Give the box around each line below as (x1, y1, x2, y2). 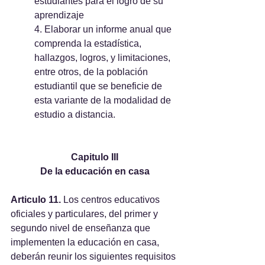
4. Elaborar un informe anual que (34, 24, 174, 34)
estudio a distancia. (34, 109, 115, 119)
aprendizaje (34, 10, 86, 20)
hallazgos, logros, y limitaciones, (34, 53, 173, 63)
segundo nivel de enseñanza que (11, 223, 153, 233)
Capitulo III (71, 152, 118, 162)
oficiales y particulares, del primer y (11, 209, 160, 219)
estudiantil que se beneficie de (34, 81, 164, 91)
